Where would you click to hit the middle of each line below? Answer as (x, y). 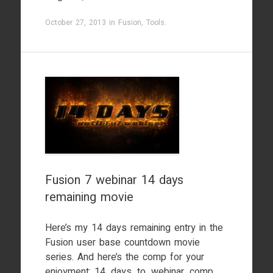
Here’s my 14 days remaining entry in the (134, 228)
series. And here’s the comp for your (124, 257)
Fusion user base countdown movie (122, 243)
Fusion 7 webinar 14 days (114, 180)
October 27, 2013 (75, 23)
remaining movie (89, 197)
